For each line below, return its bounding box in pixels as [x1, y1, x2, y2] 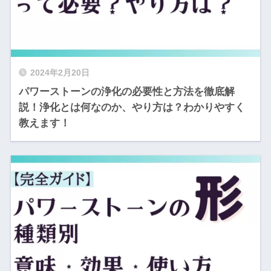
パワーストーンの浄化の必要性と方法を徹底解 [18, 85, 235, 97]
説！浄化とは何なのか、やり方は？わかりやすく [18, 101, 245, 113]
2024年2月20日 [30, 68, 90, 77]
